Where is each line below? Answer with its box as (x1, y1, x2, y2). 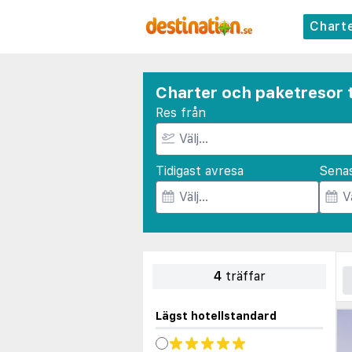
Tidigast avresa (156, 163, 244, 178)
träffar (225, 269, 266, 284)
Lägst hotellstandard (156, 310, 277, 322)
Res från (156, 105, 206, 120)
